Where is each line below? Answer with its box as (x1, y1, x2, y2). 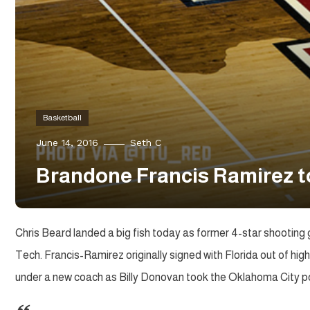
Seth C (130, 136, 161, 148)
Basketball (43, 112, 82, 122)
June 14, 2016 (36, 136, 98, 148)
